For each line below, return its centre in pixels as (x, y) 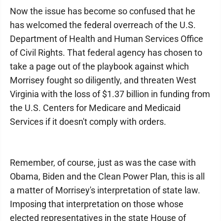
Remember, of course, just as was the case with (103, 163)
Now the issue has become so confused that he (103, 11)
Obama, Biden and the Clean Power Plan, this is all (107, 176)
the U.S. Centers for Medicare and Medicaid (95, 108)
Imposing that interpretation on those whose (97, 204)
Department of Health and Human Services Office (107, 39)
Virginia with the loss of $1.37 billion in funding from (110, 94)
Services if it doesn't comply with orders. (88, 122)
